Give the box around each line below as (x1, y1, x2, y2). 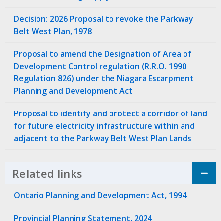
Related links (12, 166, 82, 181)
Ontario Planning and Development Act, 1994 (14, 190, 186, 201)
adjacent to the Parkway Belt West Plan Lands (14, 133, 191, 144)
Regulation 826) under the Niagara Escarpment (14, 73, 194, 84)
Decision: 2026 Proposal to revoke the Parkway (14, 13, 193, 25)
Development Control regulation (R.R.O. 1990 (14, 61, 186, 72)
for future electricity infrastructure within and (14, 120, 195, 132)
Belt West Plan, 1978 (14, 26, 92, 37)
